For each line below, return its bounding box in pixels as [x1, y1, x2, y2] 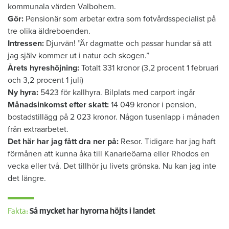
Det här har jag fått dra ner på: [8, 136, 119, 147]
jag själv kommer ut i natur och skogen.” [8, 51, 149, 61]
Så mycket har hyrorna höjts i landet [30, 207, 155, 216]
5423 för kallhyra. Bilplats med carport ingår [38, 87, 195, 98]
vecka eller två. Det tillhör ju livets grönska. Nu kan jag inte [8, 161, 216, 172]
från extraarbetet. [8, 124, 68, 135]
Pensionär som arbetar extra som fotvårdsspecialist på [24, 14, 216, 25]
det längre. [8, 173, 46, 184]
